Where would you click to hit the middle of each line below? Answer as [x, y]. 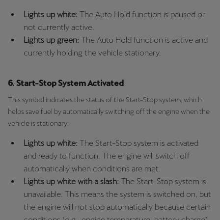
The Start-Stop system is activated [139, 143]
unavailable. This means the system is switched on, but [117, 194]
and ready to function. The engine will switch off [107, 156]
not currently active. [59, 27]
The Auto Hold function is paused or [142, 14]
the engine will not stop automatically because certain [117, 207]
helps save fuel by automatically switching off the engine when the [109, 111]
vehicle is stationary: [38, 123]
